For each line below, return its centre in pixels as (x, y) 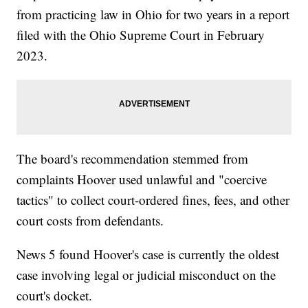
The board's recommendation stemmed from (133, 159)
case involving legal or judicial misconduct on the (146, 275)
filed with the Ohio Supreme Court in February (141, 35)
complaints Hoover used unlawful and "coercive (142, 179)
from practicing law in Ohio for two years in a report (153, 14)
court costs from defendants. (90, 221)
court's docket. (55, 296)
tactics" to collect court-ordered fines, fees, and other (153, 200)
